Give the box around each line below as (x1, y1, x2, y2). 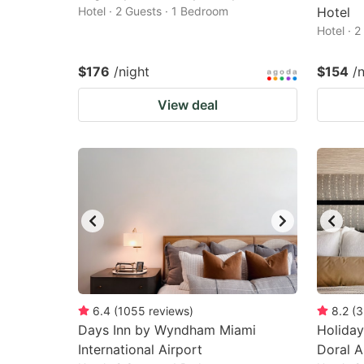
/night (114, 63, 149, 80)
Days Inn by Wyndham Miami (78, 322, 256, 338)
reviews (149, 304, 189, 318)
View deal (158, 97, 218, 113)
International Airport (78, 341, 202, 357)
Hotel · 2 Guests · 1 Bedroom (78, 4, 228, 18)
